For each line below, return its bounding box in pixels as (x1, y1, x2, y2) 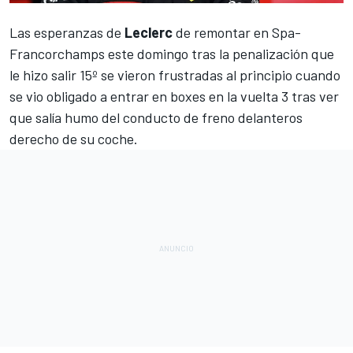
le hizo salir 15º (9, 65, 98, 84)
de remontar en (173, 23, 272, 41)
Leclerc (124, 23, 173, 41)
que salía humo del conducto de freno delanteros (9, 108, 303, 126)
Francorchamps (9, 44, 105, 62)
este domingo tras (105, 44, 219, 62)
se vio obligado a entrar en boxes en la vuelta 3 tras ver (9, 87, 339, 105)
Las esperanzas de (9, 23, 124, 41)
